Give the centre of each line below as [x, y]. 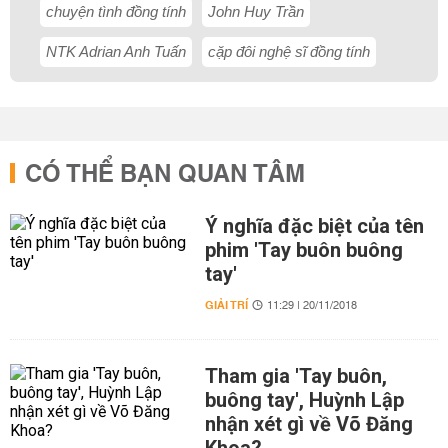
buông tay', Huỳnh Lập [304, 400]
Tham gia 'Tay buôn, [295, 376]
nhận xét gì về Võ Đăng [308, 424]
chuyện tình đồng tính [116, 11]
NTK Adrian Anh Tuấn [116, 51]
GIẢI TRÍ [226, 305]
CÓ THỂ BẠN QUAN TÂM [165, 175]
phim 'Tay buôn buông [303, 250]
